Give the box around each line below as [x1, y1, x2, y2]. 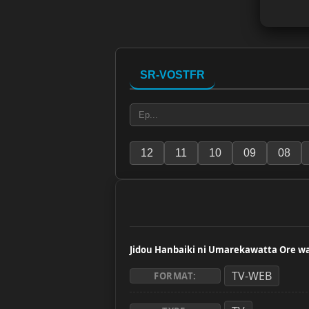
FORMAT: [154, 269, 197, 282]
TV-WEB [232, 268, 272, 283]
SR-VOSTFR [140, 68, 205, 81]
